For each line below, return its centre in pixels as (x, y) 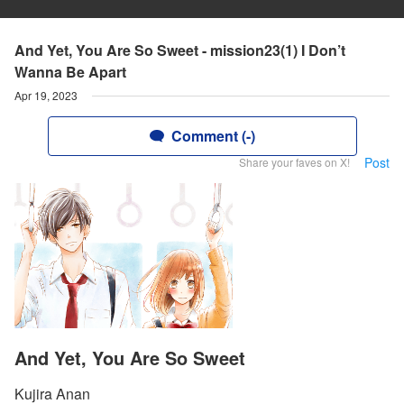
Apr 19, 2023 (46, 95)
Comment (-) (213, 136)
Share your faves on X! (294, 162)
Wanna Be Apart (70, 72)
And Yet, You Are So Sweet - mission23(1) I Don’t (180, 50)
